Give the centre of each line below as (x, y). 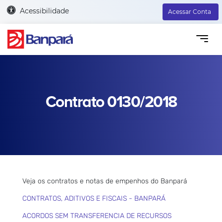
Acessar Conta (190, 12)
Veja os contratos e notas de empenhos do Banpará (105, 181)
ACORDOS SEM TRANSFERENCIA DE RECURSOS (97, 216)
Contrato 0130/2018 (111, 102)
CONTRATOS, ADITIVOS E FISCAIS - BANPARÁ (94, 198)
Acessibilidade (44, 11)
